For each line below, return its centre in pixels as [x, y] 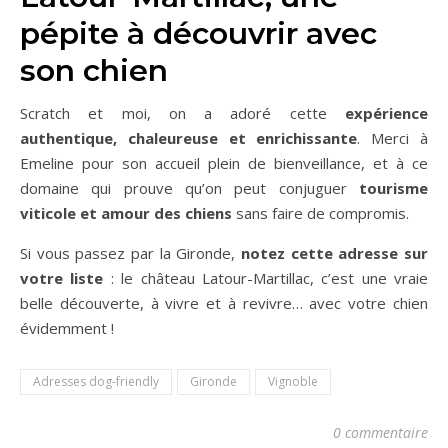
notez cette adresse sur [334, 253]
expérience [386, 113]
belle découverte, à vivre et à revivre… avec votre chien [224, 303]
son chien [94, 70]
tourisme [393, 188]
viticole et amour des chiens [128, 213]
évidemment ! [67, 328]
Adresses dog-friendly [96, 381]
